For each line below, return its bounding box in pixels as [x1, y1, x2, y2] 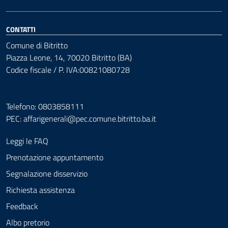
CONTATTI [6, 24, 36, 35]
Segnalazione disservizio [6, 167, 88, 180]
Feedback [6, 200, 38, 212]
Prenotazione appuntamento [6, 151, 103, 163]
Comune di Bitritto [6, 39, 68, 51]
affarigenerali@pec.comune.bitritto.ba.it [23, 112, 156, 125]
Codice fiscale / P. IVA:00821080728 [6, 64, 130, 76]
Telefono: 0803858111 [6, 100, 84, 112]
